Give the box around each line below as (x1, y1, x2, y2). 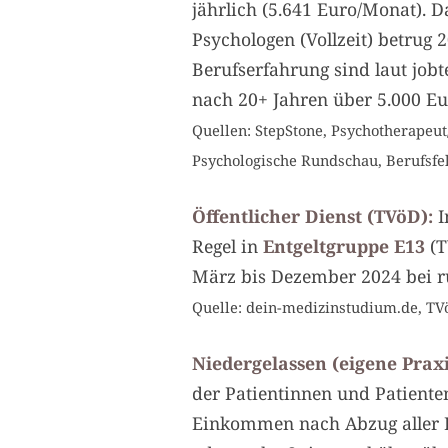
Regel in (192, 233, 263, 258)
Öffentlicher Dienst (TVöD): (192, 203, 433, 228)
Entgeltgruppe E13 (263, 233, 425, 258)
